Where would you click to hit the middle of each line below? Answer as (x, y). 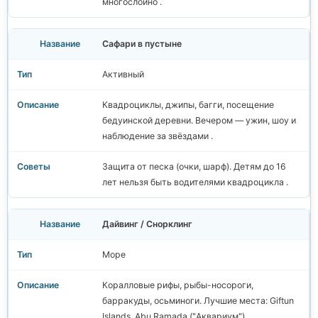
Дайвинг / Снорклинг (147, 224)
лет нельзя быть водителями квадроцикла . (195, 182)
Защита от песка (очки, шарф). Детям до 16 (194, 167)
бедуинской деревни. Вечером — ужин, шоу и (199, 121)
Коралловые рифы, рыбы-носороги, (178, 285)
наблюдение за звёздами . (158, 136)
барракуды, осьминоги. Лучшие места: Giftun (198, 301)
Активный (123, 75)
